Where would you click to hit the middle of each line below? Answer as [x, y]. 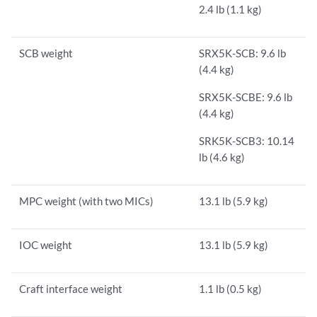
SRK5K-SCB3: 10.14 [247, 141]
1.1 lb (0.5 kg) [231, 289]
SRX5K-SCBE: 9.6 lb [246, 97]
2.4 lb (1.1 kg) [231, 10]
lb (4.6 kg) [222, 157]
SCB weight [46, 53]
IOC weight [46, 245]
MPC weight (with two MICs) [87, 201]
